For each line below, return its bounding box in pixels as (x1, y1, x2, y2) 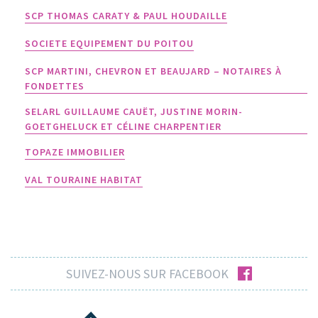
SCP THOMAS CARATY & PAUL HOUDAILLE (25, 9, 227, 22)
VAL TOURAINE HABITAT (25, 173, 143, 186)
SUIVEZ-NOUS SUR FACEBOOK (66, 265, 229, 282)
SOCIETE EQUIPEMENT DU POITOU (25, 37, 194, 50)
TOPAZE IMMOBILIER (25, 146, 125, 158)
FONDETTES (25, 79, 84, 92)
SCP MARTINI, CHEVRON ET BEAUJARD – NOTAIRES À (25, 65, 282, 77)
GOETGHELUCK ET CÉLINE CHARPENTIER (25, 120, 221, 133)
